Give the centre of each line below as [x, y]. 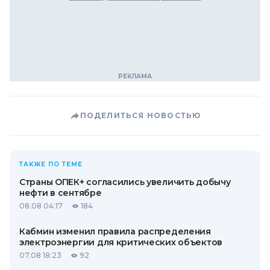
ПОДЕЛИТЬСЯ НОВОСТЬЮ [140, 115]
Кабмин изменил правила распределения [115, 231]
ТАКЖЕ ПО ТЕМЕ [51, 164]
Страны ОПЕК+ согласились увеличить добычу [125, 182]
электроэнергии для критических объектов [121, 242]
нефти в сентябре [61, 193]
